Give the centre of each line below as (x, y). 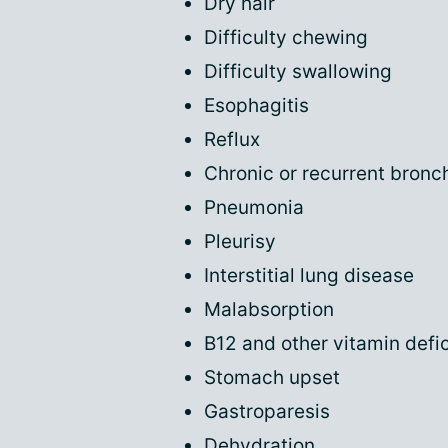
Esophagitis (256, 105)
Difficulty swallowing (298, 71)
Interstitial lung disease (309, 275)
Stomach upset (272, 377)
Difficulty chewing (286, 37)
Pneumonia (254, 207)
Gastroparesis (267, 411)
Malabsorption (269, 309)
